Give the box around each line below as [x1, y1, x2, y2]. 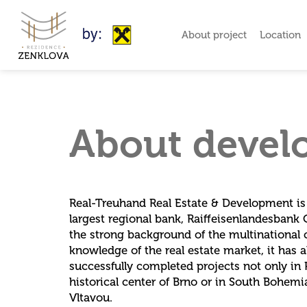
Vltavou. [69, 290, 112, 304]
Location [259, 28, 301, 41]
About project [181, 28, 247, 41]
